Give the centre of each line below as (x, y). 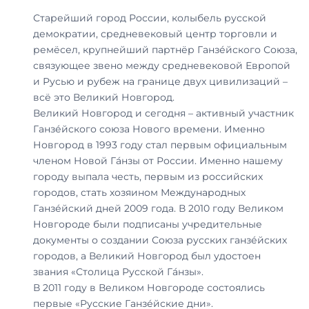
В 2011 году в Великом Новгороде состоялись (149, 287)
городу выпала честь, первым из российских (148, 176)
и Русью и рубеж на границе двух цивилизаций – (160, 81)
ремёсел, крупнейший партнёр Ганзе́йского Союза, (165, 49)
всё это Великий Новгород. (104, 97)
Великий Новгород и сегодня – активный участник (163, 113)
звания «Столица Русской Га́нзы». (118, 271)
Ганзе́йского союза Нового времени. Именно (149, 129)
